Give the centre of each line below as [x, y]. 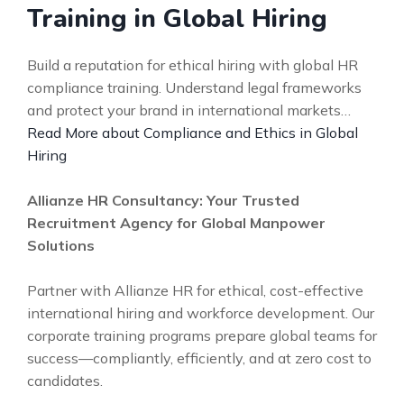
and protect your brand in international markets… [189, 110]
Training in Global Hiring [177, 19]
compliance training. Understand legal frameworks [194, 87]
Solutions [61, 245]
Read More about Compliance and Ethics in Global [193, 133]
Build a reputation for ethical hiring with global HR [193, 65]
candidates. [65, 381]
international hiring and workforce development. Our [201, 313]
